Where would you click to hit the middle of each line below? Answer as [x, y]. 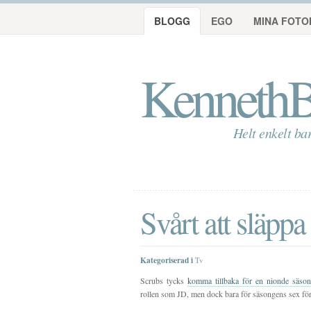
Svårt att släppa [223, 222]
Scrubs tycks [164, 280]
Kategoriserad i [167, 260]
